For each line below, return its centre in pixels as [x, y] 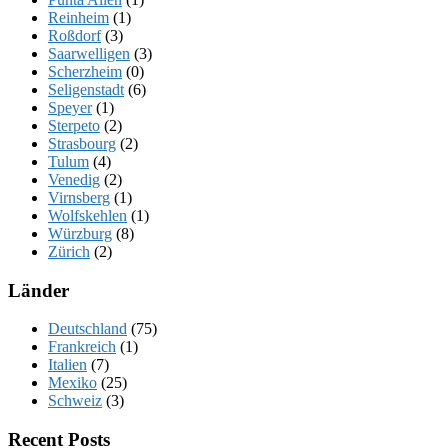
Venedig [74, 179]
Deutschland [87, 329]
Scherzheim [85, 71]
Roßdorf [74, 35]
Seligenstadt [86, 89]
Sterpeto [74, 125]
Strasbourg [82, 143]
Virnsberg [79, 197]
